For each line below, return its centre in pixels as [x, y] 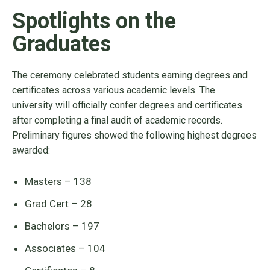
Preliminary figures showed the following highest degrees [134, 136]
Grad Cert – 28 [58, 204]
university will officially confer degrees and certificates [127, 105]
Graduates [61, 44]
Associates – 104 [65, 249]
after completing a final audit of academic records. [117, 121]
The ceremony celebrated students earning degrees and [130, 75]
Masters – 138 [58, 182]
